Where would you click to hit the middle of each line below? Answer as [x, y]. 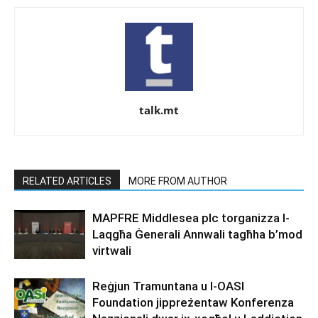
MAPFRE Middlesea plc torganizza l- [191, 218]
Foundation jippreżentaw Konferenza [193, 302]
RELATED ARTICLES [67, 181]
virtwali [113, 250]
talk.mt [159, 110]
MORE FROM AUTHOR [178, 181]
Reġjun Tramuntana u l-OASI [168, 286]
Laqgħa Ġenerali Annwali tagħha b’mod [197, 234]
